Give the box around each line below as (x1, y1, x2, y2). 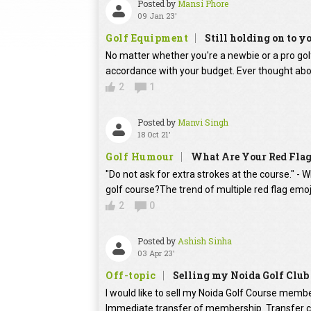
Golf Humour (106, 150, 174, 164)
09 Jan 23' (137, 10, 177, 22)
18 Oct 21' (137, 129, 171, 140)
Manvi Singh (178, 117, 228, 128)
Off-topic (106, 269, 156, 283)
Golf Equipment (106, 31, 188, 45)
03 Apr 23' (137, 248, 175, 259)
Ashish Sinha (178, 235, 232, 247)
